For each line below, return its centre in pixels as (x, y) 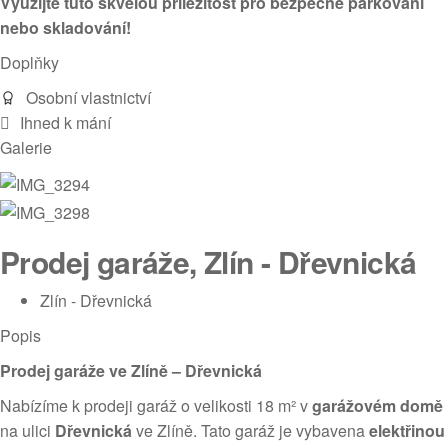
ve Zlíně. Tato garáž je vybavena (250, 430)
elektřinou (407, 430)
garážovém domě (377, 405)
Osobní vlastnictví (88, 97)
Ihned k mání (65, 122)
